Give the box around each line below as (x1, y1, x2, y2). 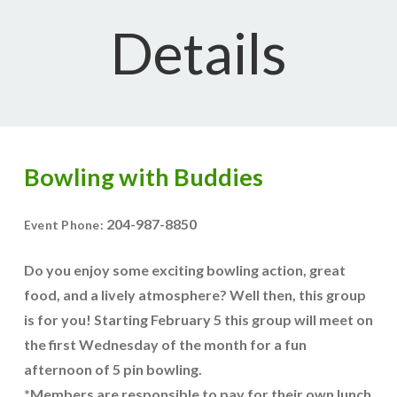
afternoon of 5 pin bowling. (23, 361, 202, 378)
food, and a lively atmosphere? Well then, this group (23, 286, 366, 303)
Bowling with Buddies (23, 162, 263, 191)
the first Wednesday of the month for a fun (23, 336, 307, 353)
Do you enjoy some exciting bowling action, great (23, 261, 346, 278)
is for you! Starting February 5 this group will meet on (23, 311, 373, 328)
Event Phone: (23, 218, 107, 232)
